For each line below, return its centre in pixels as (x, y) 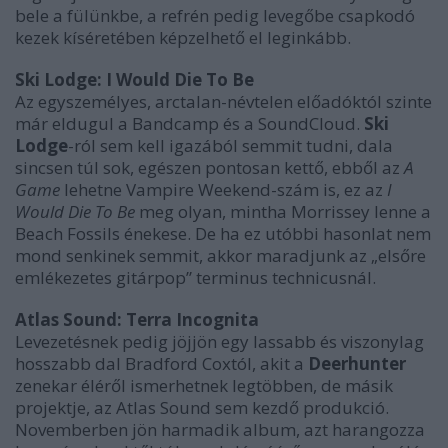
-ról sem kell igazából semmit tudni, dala (230, 145)
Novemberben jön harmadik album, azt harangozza (220, 429)
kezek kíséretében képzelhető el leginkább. (183, 37)
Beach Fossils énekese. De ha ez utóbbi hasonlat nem (223, 233)
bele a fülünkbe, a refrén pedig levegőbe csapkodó (215, 15)
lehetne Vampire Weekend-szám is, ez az (223, 189)
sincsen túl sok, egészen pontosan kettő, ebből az (209, 167)
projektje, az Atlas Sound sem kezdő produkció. (202, 407)
